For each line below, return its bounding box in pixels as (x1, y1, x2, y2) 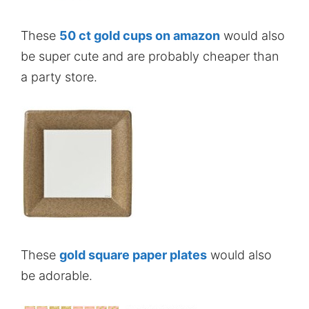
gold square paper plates (59, 247, 207, 262)
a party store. (21, 69, 97, 84)
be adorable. (21, 268, 92, 283)
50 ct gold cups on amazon (59, 28, 220, 43)
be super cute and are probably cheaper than (21, 48, 279, 63)
